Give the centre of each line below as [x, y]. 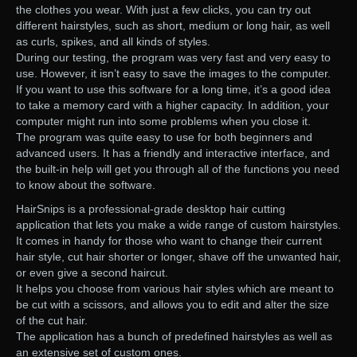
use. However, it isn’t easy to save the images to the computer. [173, 74]
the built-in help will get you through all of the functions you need [178, 169]
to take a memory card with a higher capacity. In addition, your [173, 106]
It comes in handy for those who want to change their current [169, 241]
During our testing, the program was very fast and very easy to [173, 58]
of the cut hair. [52, 321]
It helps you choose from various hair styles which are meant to [175, 289]
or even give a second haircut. [92, 273]
